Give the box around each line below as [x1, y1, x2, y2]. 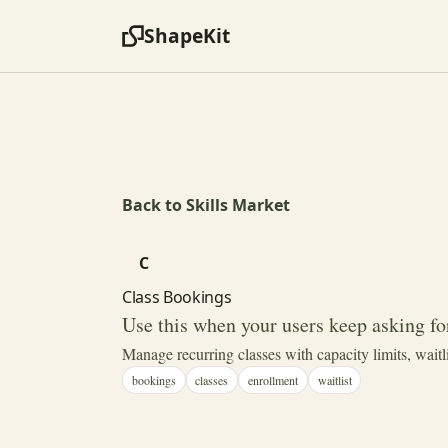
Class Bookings [122, 286, 232, 308]
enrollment [247, 372, 298, 388]
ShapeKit [144, 22, 230, 49]
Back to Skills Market [122, 194, 290, 216]
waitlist [317, 372, 352, 388]
